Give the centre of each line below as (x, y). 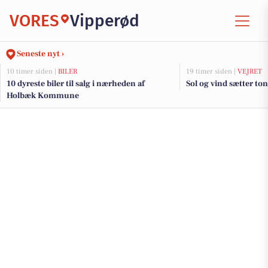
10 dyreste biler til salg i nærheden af (76, 84)
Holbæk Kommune (43, 96)
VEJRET (250, 71)
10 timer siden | (32, 71)
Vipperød (105, 20)
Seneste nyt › (40, 54)
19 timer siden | (212, 71)
